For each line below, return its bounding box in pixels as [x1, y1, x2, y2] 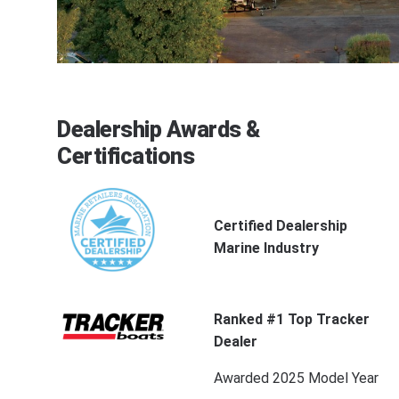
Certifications [57, 142, 194, 169]
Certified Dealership [213, 216, 347, 234]
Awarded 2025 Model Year [213, 370, 379, 387]
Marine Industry [213, 239, 319, 256]
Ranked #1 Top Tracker [213, 311, 370, 329]
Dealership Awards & [57, 116, 260, 142]
